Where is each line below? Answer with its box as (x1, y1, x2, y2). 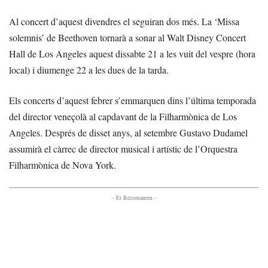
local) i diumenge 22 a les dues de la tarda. (9, 63, 172, 76)
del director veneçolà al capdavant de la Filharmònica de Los (9, 109, 237, 123)
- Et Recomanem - (112, 193, 156, 202)
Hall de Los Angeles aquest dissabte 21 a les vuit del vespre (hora (9, 47, 255, 60)
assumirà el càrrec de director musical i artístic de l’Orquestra (9, 142, 237, 155)
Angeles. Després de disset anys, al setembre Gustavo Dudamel (9, 126, 248, 139)
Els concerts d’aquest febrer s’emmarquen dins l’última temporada (9, 93, 256, 106)
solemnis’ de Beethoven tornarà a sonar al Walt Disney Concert (9, 31, 246, 44)
